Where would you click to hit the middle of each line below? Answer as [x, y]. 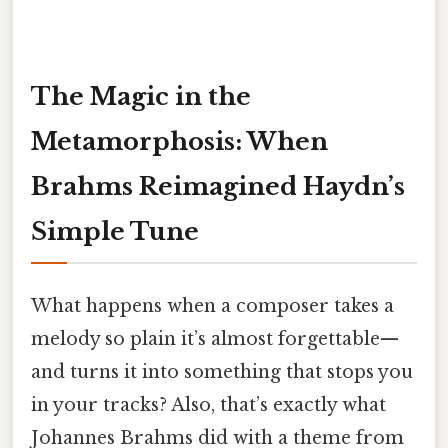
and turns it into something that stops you [222, 371]
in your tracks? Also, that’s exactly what [208, 404]
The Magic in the [141, 96]
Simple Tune [115, 231]
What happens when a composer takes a [212, 305]
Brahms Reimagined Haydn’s [218, 186]
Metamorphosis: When [179, 141]
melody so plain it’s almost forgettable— [215, 338]
